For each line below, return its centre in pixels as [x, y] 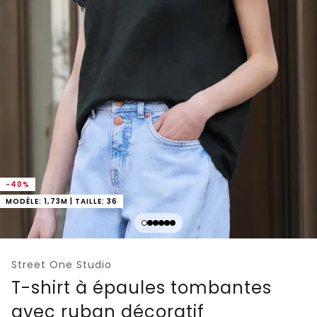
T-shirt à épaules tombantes [142, 287]
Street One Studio [62, 264]
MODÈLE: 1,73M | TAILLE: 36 [62, 201]
